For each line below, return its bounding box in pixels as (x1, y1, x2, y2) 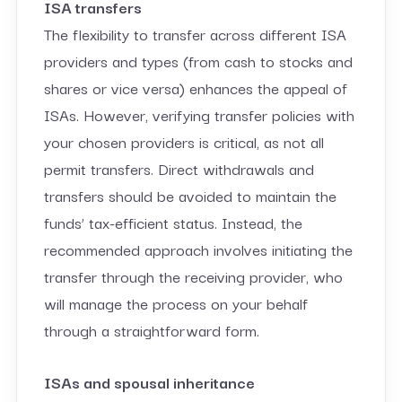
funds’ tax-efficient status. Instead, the (43, 209, 302, 234)
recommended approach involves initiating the (43, 236, 353, 261)
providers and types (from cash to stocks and (43, 48, 353, 73)
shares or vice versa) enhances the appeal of (43, 74, 347, 100)
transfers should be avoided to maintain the (43, 182, 336, 207)
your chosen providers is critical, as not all (43, 128, 324, 153)
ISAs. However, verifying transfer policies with (43, 101, 354, 127)
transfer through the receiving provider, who (43, 263, 343, 288)
